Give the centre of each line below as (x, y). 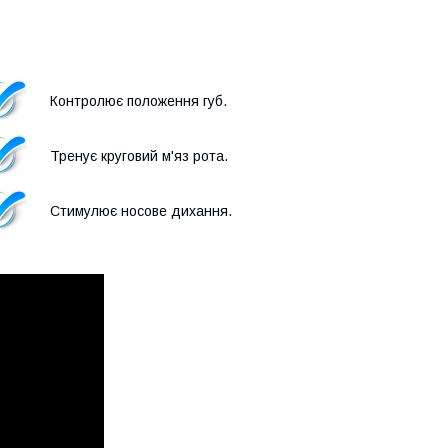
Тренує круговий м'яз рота (137, 155)
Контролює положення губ (136, 100)
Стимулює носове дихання (139, 210)
